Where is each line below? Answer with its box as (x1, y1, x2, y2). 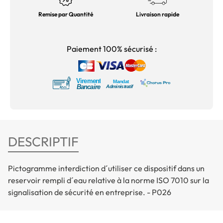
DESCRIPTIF (8, 133, 79, 150)
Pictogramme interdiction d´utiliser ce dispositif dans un (8, 163, 205, 174)
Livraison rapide (135, 10, 179, 18)
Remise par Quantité (38, 10, 93, 18)
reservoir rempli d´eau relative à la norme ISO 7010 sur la (8, 175, 209, 186)
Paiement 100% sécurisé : (66, 43, 157, 54)
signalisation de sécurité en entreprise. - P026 (8, 187, 171, 198)
